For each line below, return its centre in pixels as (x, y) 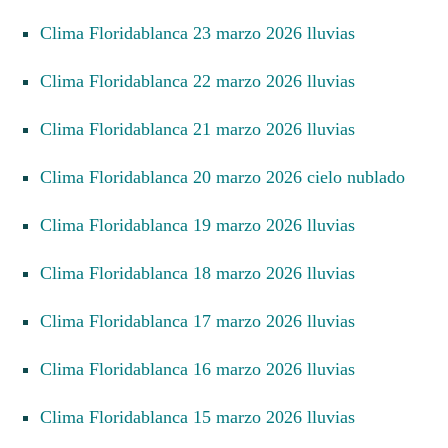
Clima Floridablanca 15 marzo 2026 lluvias (203, 416)
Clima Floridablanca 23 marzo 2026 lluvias (203, 32)
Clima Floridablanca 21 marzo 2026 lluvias (203, 128)
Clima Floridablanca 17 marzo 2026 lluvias (203, 320)
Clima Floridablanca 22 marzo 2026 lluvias (203, 80)
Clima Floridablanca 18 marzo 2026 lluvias (203, 272)
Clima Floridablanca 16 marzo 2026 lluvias (203, 368)
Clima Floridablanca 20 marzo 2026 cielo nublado (228, 176)
